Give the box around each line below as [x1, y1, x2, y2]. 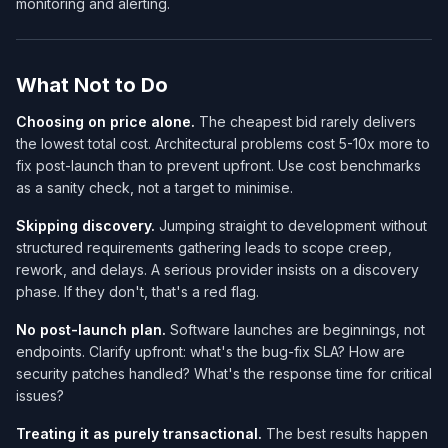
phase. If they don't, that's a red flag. [16, 282, 259, 300]
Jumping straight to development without [155, 216, 427, 234]
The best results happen [262, 424, 428, 442]
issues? [16, 386, 64, 404]
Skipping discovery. [16, 216, 155, 234]
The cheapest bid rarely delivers [195, 112, 416, 130]
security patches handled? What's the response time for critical [16, 364, 432, 382]
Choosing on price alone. [16, 112, 195, 130]
